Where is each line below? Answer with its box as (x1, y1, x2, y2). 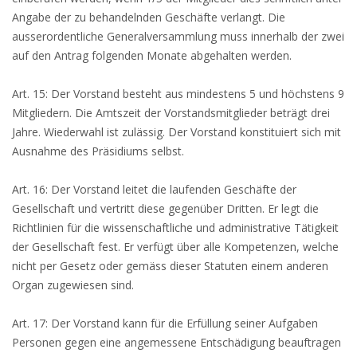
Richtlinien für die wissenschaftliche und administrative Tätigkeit (12, 220, 339, 235)
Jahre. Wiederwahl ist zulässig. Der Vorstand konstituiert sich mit (12, 124, 341, 139)
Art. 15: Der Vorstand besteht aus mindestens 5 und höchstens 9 (12, 86, 344, 101)
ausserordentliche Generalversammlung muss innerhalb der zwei (12, 29, 344, 44)
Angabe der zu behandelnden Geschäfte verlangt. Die (12, 10, 285, 25)
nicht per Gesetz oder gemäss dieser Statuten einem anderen (12, 258, 328, 273)
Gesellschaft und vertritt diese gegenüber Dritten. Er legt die (12, 201, 319, 216)
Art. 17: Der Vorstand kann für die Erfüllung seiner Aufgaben (12, 316, 318, 331)
